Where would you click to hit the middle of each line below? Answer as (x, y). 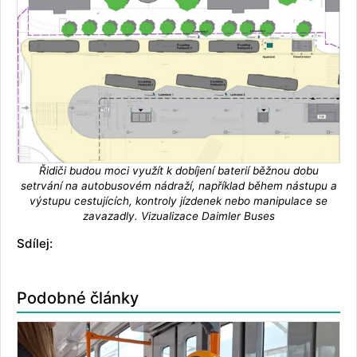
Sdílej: (35, 243)
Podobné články (78, 298)
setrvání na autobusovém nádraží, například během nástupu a (178, 185)
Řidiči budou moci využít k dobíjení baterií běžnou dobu (178, 170)
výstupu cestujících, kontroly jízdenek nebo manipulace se (178, 200)
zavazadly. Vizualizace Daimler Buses (178, 216)
